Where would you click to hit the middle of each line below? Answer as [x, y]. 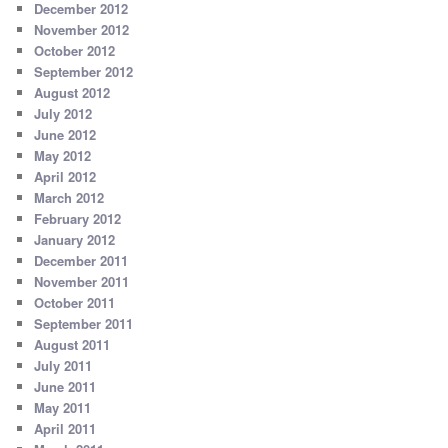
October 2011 [75, 303]
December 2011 [81, 261]
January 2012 [75, 240]
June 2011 [65, 387]
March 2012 [69, 198]
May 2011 [63, 408]
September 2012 [84, 72]
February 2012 [78, 219]
